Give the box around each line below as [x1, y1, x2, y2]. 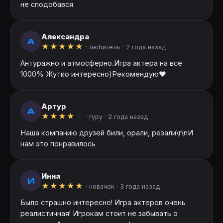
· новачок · [84, 182, 120, 190]
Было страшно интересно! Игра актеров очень [20, 198, 186, 207]
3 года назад [120, 182, 160, 190]
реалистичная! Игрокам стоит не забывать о [20, 209, 178, 218]
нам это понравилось [20, 139, 96, 148]
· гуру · [84, 112, 108, 120]
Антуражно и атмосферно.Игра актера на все [20, 59, 182, 68]
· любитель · [84, 43, 126, 51]
